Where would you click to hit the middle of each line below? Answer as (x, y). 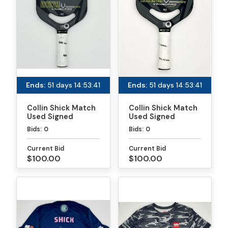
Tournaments (52, 134)
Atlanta (142, 134)
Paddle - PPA (51, 125)
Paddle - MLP (153, 125)
